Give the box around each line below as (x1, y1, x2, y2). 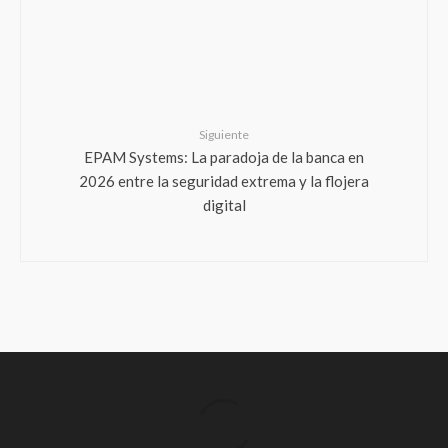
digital (202, 195, 246, 213)
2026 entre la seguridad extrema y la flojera (79, 171, 369, 189)
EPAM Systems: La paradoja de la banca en (84, 147, 364, 165)
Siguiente (199, 127, 249, 142)
